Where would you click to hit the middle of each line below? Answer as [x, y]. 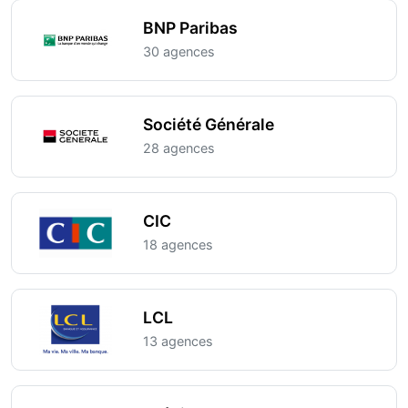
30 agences [179, 51]
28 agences [179, 148]
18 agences [178, 245]
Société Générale [209, 124]
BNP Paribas [190, 28]
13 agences [178, 341]
